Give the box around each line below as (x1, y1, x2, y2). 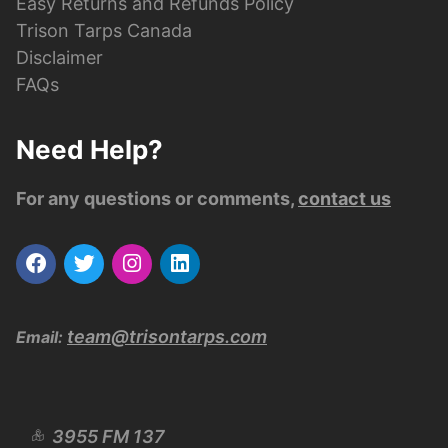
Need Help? (16, 134, 163, 165)
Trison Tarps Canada (16, 20, 192, 41)
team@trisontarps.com (67, 325, 267, 347)
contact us (298, 188, 391, 209)
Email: (16, 326, 63, 347)
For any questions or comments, (16, 188, 298, 209)
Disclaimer (16, 47, 103, 68)
